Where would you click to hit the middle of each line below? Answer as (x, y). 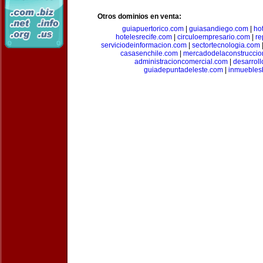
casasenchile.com (149, 53)
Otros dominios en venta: (139, 16)
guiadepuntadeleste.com (183, 70)
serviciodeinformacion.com (144, 45)
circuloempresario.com (213, 37)
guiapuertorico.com (153, 29)
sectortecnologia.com (226, 45)
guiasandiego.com (218, 29)
